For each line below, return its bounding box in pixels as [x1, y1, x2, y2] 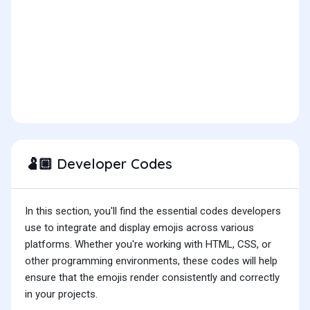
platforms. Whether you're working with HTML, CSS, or [25, 238, 271, 251]
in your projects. [25, 288, 98, 301]
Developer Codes [53, 155, 172, 173]
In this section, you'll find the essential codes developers [25, 205, 281, 218]
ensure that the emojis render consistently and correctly [25, 271, 280, 284]
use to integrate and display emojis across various [25, 221, 254, 235]
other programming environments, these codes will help [25, 255, 277, 268]
